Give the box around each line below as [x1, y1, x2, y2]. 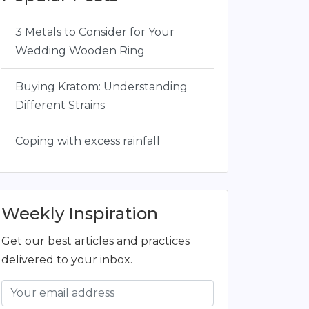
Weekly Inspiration [1, 203, 158, 223]
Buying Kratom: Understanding [15, 80, 188, 93]
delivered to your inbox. [1, 253, 132, 266]
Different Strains [15, 99, 105, 112]
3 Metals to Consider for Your [15, 26, 175, 39]
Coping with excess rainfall [15, 134, 160, 148]
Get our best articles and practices [1, 235, 190, 248]
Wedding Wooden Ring [15, 44, 145, 57]
